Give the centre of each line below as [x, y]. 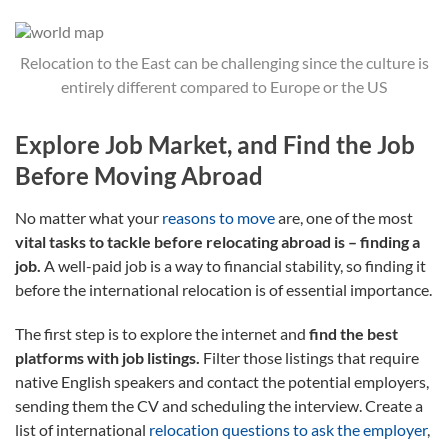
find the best [353, 333]
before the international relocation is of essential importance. [223, 289]
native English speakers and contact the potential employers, [222, 381]
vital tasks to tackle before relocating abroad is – [186, 241]
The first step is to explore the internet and [162, 333]
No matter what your [88, 217]
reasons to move [218, 217]
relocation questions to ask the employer [288, 429]
